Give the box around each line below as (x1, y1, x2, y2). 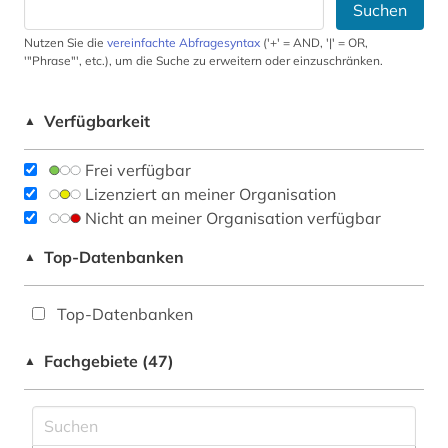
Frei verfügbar (85, 160, 191, 181)
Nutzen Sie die (24, 35, 107, 51)
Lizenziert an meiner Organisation (85, 184, 336, 205)
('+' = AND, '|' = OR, (260, 35, 368, 51)
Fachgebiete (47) (44, 351, 174, 372)
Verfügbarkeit (44, 111, 150, 132)
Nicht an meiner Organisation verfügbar (85, 208, 381, 229)
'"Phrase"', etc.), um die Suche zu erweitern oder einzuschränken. (24, 53, 383, 69)
